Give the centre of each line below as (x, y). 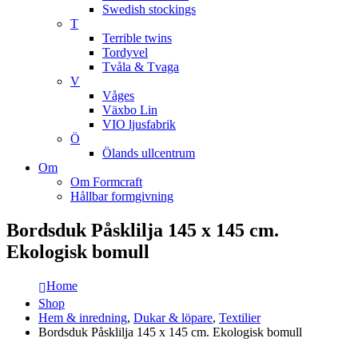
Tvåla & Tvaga (141, 67)
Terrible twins (137, 38)
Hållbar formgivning (122, 196)
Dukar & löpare (173, 317)
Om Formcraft (106, 182)
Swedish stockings (149, 9)
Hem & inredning (83, 317)
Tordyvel (125, 52)
